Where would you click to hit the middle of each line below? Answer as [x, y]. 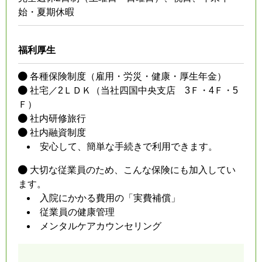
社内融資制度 [57, 132]
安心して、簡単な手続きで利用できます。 [129, 146]
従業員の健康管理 [77, 212]
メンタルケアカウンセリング [101, 226]
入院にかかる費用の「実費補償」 [110, 198]
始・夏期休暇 [46, 12]
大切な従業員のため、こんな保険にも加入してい [132, 170]
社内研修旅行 [57, 118]
